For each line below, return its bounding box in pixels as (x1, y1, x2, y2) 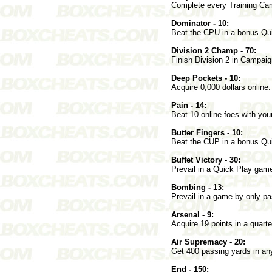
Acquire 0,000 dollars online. (171, 82, 271, 92)
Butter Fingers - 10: (171, 127, 243, 137)
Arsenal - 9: (171, 209, 214, 219)
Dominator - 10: (171, 18, 229, 28)
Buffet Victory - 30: (171, 155, 240, 165)
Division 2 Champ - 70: (171, 46, 256, 55)
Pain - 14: (171, 100, 206, 110)
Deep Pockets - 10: (171, 73, 240, 83)
